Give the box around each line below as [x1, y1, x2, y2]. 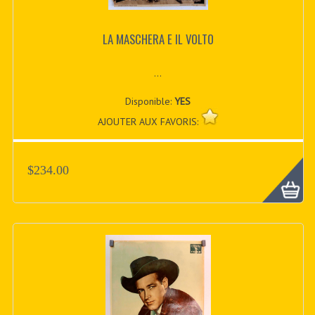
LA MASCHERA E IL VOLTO [102, 30, 214, 49]
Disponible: [125, 94, 175, 108]
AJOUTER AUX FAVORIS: [97, 115, 201, 128]
